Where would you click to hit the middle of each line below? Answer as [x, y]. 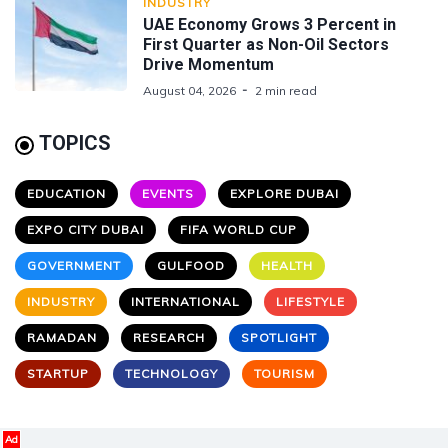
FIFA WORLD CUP [238, 229]
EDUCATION [66, 193]
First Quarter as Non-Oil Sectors [266, 44]
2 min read [286, 90]
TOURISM [284, 373]
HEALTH [287, 265]
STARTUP [58, 373]
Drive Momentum [208, 64]
